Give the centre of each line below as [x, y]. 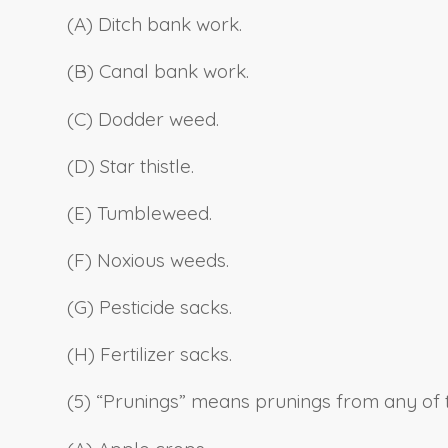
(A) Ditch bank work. [154, 24]
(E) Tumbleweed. [139, 212]
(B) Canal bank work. [158, 71]
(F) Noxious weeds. [148, 260]
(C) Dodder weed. [143, 118]
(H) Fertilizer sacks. [149, 354]
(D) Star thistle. [130, 165]
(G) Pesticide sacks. [149, 307]
